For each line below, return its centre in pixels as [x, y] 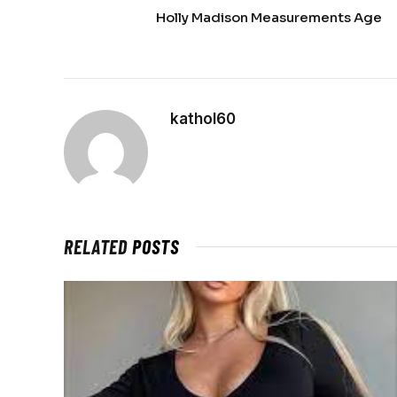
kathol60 [203, 118]
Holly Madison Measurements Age [269, 17]
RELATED [98, 246]
